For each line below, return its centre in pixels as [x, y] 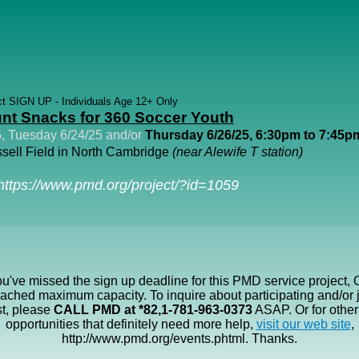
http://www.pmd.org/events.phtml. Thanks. [179, 339]
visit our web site [303, 324]
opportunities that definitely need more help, [131, 324]
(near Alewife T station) [238, 152]
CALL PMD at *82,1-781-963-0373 [153, 310]
